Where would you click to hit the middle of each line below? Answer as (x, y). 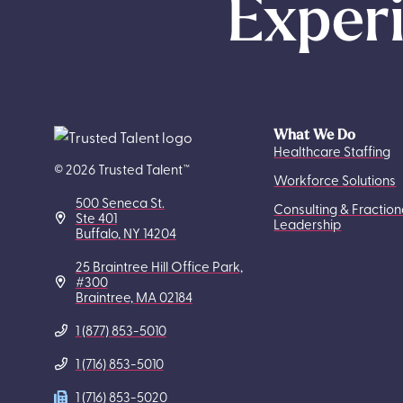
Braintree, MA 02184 (134, 297)
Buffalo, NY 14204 (125, 233)
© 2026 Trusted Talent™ (122, 170)
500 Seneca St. (120, 203)
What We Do (315, 135)
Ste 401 (96, 218)
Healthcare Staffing (332, 152)
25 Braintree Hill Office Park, (159, 267)
